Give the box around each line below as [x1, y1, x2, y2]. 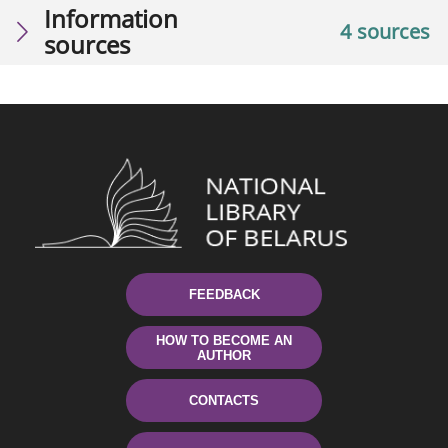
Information [44, 2, 178, 36]
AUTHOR [197, 347, 251, 363]
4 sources [340, 18, 430, 46]
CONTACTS [189, 393, 259, 409]
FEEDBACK [188, 287, 260, 303]
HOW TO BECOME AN [156, 332, 292, 348]
